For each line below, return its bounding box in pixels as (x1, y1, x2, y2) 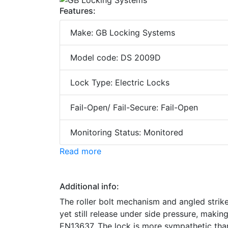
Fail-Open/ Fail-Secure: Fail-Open (70, 102, 198, 113)
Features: (60, 6, 96, 16)
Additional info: (60, 181, 119, 192)
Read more (60, 146, 101, 157)
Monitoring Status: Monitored (70, 127, 183, 138)
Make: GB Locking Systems (70, 27, 175, 38)
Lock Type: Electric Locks (70, 77, 169, 88)
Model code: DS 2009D (70, 52, 161, 63)
